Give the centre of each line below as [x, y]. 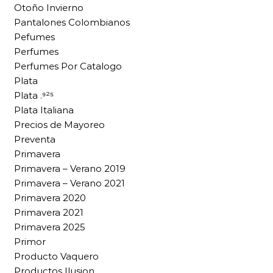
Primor [30, 242]
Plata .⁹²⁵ [34, 96]
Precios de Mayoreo [59, 125]
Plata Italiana [44, 110]
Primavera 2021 [49, 213]
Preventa [35, 140]
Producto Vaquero [56, 257]
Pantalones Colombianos [72, 23]
